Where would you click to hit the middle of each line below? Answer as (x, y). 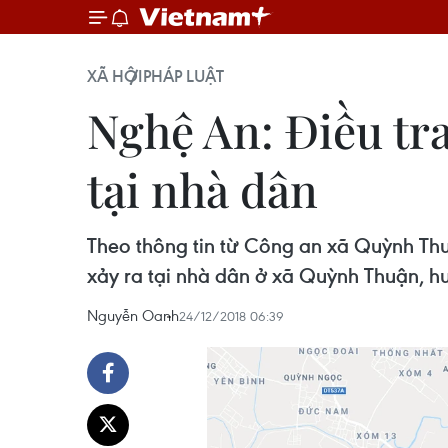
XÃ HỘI (115, 76)
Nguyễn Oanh (133, 315)
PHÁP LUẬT (183, 76)
